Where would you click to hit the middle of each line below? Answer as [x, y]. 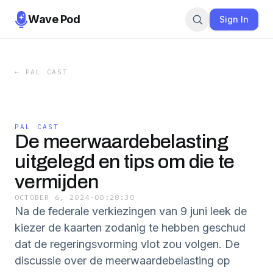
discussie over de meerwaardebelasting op [122, 261]
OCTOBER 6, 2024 [52, 197]
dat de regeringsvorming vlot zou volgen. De [127, 244]
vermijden [57, 182]
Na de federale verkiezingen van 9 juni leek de [131, 211]
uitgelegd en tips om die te [125, 162]
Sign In [234, 19]
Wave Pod [54, 19]
